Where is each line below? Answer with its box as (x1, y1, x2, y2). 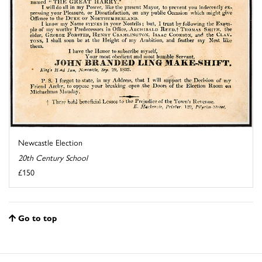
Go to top (18, 212, 57, 224)
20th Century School (18, 151, 88, 164)
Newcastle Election (18, 136, 82, 149)
